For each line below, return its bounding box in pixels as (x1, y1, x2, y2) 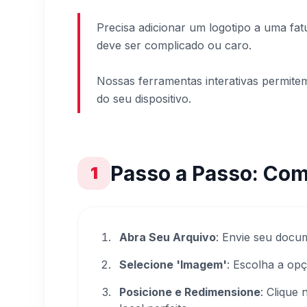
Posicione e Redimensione (119, 285, 260, 299)
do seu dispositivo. (97, 92, 191, 106)
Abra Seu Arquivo (119, 230, 216, 244)
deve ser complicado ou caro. (97, 38, 251, 52)
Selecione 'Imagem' (119, 258, 227, 271)
